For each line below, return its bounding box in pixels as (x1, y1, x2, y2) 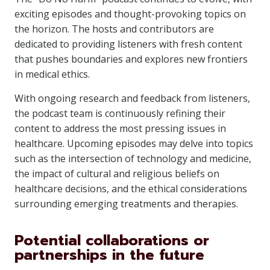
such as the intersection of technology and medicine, (14, 152, 251, 165)
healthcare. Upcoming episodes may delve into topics (14, 137, 253, 150)
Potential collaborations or (14, 230, 209, 251)
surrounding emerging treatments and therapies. (14, 197, 238, 210)
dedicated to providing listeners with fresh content (14, 37, 242, 51)
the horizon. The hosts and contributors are (14, 22, 214, 36)
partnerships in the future (14, 244, 204, 266)
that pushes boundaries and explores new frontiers (14, 52, 248, 66)
